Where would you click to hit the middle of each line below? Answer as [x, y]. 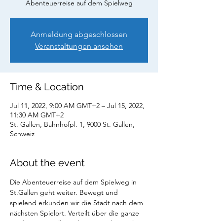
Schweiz [22, 134]
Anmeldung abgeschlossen [79, 35]
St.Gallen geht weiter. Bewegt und [65, 193]
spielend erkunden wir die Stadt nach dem [77, 203]
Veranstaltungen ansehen [79, 46]
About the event [47, 163]
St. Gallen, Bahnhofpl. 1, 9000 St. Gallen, [72, 125]
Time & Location [47, 87]
